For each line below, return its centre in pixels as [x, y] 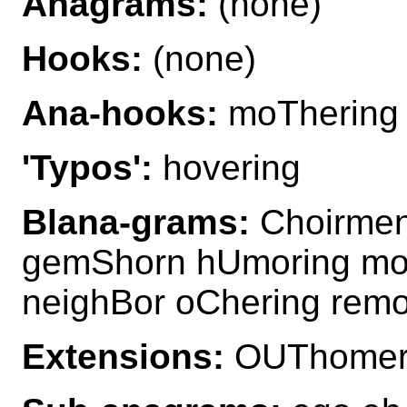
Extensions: [123, 356]
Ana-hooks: [120, 113]
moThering [308, 113]
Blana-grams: [136, 222]
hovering [227, 167]
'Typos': [87, 167]
